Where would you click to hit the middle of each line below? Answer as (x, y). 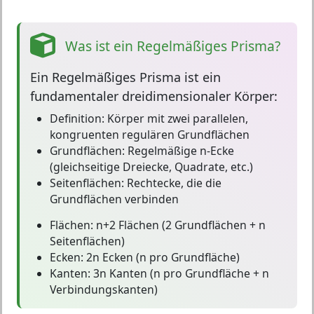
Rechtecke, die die (173, 183)
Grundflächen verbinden (114, 199)
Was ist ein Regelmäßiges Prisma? (173, 46)
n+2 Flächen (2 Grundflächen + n (179, 225)
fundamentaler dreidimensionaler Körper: (154, 96)
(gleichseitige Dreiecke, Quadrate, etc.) (151, 167)
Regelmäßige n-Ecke (179, 151)
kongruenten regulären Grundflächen (150, 135)
